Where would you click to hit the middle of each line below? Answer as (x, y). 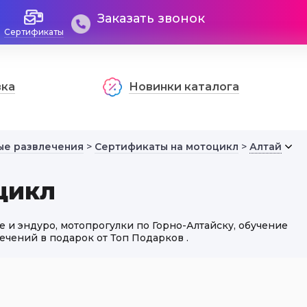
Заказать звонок (151, 19)
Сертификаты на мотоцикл (167, 147)
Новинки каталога (184, 87)
